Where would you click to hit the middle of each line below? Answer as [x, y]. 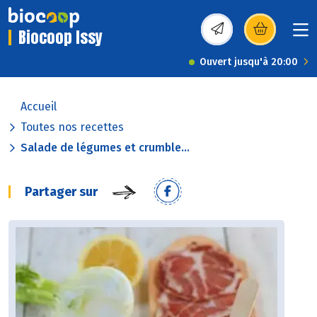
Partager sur [61, 192]
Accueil [39, 107]
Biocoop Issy [60, 38]
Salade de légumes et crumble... [105, 148]
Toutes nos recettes [72, 127]
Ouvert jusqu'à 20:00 [249, 62]
